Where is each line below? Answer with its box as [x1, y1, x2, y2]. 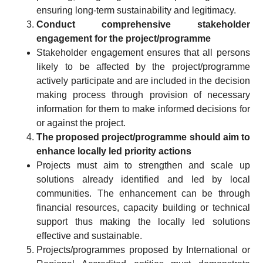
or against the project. [36, 117, 126, 128]
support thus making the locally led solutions [36, 216, 250, 227]
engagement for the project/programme [36, 33, 211, 43]
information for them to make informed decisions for [36, 103, 250, 114]
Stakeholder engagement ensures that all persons [36, 47, 250, 58]
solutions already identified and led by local [36, 174, 250, 184]
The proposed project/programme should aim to [36, 131, 250, 142]
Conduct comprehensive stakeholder [36, 19, 250, 29]
